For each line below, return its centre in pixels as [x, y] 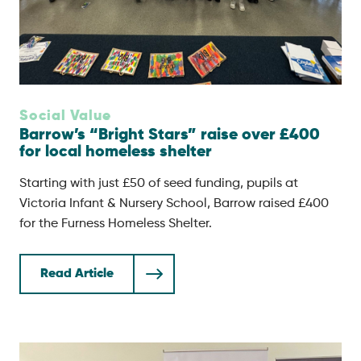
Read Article [77, 274]
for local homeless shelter [116, 152]
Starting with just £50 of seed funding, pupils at [159, 184]
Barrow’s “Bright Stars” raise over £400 [170, 135]
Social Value [65, 116]
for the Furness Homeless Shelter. [116, 224]
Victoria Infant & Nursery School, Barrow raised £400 [174, 204]
